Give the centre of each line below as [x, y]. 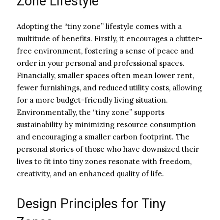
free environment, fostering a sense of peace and [105, 51]
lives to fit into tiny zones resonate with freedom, [104, 161]
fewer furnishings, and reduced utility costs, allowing [109, 87]
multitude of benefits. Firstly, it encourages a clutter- [110, 38]
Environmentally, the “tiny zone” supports [91, 112]
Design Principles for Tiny [91, 204]
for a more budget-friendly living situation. [92, 100]
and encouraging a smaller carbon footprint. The [103, 137]
